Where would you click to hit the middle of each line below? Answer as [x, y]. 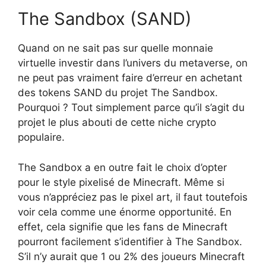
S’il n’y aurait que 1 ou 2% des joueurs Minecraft [131, 256]
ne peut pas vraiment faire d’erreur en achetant [130, 78]
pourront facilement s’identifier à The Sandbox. [130, 241]
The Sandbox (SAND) [105, 19]
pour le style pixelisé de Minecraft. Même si [121, 182]
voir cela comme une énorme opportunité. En [125, 212]
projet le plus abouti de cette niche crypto [117, 123]
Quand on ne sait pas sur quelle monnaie [115, 48]
